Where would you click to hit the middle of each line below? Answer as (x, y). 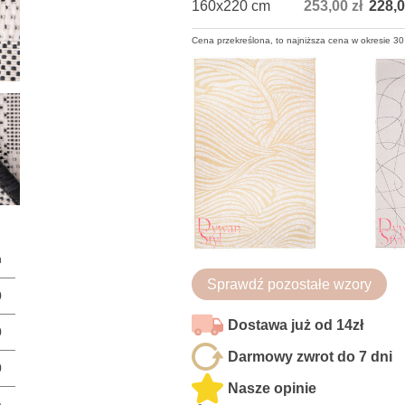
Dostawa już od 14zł (296, 325)
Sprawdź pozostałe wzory (289, 284)
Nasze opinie (272, 388)
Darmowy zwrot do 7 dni (310, 357)
